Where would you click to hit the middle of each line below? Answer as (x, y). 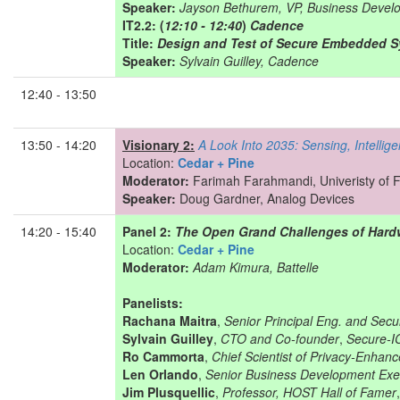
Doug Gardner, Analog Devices (267, 198)
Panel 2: (149, 231)
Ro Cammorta (163, 356)
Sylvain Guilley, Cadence (249, 61)
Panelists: (153, 303)
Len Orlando (160, 374)
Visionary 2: (158, 145)
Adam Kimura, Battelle (256, 267)
